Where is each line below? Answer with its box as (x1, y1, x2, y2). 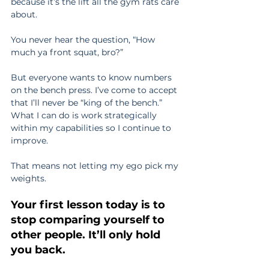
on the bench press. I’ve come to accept (11, 85, 180, 95)
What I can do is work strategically (11, 110, 159, 121)
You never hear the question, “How (11, 34, 157, 45)
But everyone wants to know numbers (11, 72, 174, 83)
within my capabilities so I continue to (11, 122, 174, 133)
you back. (11, 243, 65, 256)
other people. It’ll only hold (11, 228, 163, 241)
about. (11, 9, 37, 20)
